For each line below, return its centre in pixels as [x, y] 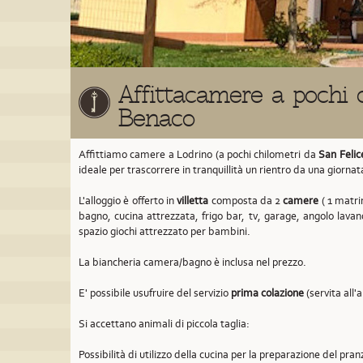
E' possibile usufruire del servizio [155, 293]
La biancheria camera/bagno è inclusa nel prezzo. [192, 262]
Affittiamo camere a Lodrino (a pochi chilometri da [199, 154]
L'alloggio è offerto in [128, 201]
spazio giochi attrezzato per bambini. [164, 231]
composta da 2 [246, 201]
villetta [193, 201]
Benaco [156, 118]
